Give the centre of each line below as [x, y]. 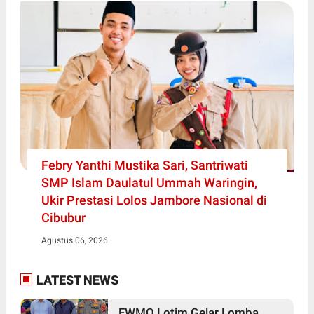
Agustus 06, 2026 [74, 240]
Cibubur [63, 217]
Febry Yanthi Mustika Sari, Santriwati [144, 165]
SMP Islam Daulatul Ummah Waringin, [149, 182]
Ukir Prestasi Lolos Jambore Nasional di [154, 200]
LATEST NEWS [76, 280]
